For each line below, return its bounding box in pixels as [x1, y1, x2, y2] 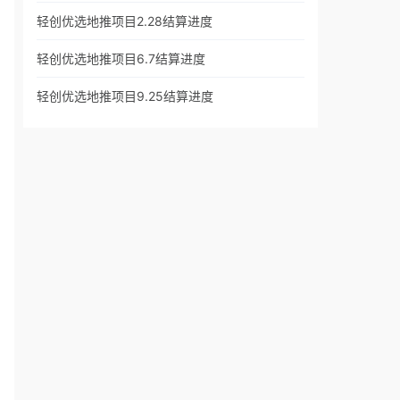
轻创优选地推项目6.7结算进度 [37, 51, 205, 66]
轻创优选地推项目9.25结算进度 [37, 88, 213, 104]
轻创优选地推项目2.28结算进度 [37, 13, 212, 29]
